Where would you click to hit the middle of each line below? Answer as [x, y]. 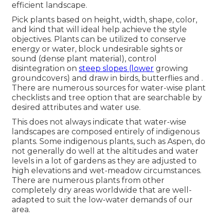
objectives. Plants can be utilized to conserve [99, 39]
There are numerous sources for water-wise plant [109, 88]
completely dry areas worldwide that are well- [102, 190]
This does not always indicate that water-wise [99, 122]
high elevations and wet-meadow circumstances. [107, 171]
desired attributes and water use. [76, 108]
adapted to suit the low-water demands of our [102, 200]
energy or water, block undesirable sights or [97, 49]
